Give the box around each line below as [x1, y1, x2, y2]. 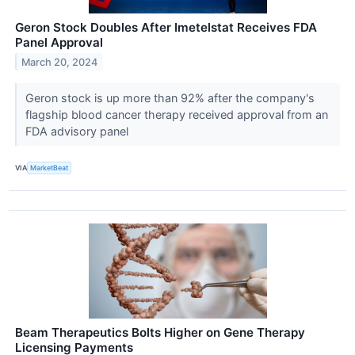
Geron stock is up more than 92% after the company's [25, 90, 315, 105]
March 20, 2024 [21, 55, 98, 68]
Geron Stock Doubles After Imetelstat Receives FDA [15, 19, 317, 35]
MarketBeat [30, 163, 69, 173]
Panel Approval [15, 34, 103, 50]
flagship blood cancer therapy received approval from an [25, 107, 328, 121]
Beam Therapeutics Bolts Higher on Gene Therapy [15, 324, 305, 340]
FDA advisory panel [25, 124, 132, 138]
